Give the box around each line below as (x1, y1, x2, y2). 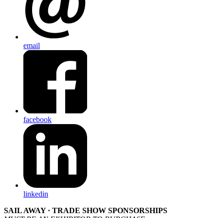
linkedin (23, 190, 48, 199)
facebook (23, 115, 52, 124)
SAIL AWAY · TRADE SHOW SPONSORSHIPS (4, 206, 167, 215)
